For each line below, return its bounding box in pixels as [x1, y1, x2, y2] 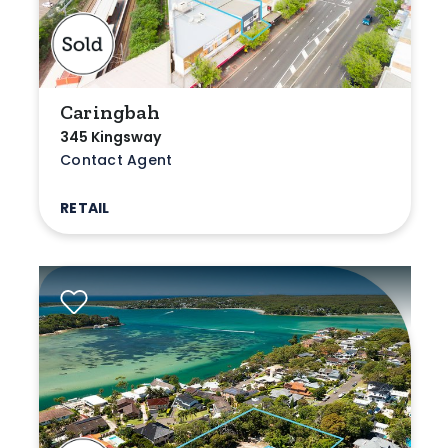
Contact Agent [60, 149, 173, 170]
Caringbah [60, 99, 160, 124]
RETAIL [60, 197, 110, 218]
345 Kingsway [60, 126, 161, 147]
